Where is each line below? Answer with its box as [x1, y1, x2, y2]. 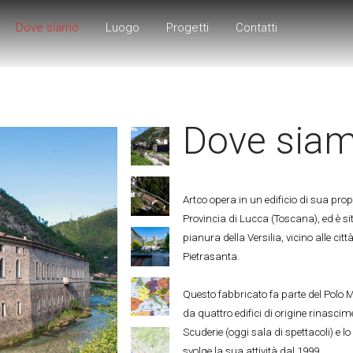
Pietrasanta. [182, 250, 240, 262]
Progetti [166, 20, 210, 35]
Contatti [236, 20, 278, 35]
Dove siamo [16, 20, 80, 35]
